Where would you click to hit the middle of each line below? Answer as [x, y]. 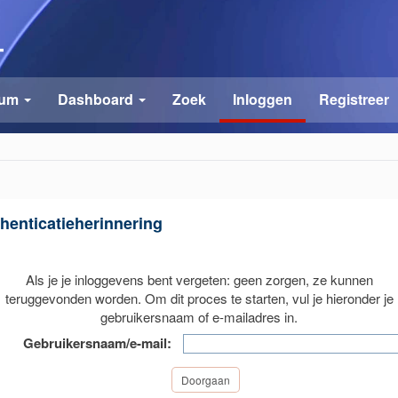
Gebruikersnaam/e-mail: [97, 342]
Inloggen [263, 99]
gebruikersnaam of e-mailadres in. [199, 316]
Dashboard [96, 99]
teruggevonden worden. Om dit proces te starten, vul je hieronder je [199, 298]
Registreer [354, 99]
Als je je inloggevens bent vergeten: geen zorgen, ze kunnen [199, 279]
